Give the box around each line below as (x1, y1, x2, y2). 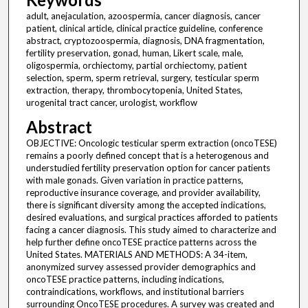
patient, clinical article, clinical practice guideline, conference (25, 23, 263, 34)
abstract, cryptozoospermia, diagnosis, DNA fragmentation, (25, 35, 265, 47)
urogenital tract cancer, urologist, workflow (25, 97, 197, 109)
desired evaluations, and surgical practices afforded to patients (25, 212, 278, 223)
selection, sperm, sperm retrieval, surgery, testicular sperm (25, 72, 259, 84)
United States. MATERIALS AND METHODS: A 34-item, (25, 249, 247, 261)
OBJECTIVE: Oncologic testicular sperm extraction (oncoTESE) (25, 137, 277, 149)
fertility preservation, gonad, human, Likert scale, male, (25, 47, 243, 59)
